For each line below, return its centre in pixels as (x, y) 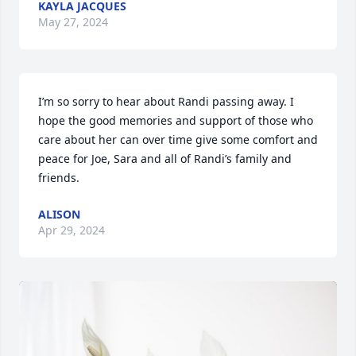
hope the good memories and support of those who (176, 120)
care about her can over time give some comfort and (178, 139)
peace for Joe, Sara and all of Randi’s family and (165, 159)
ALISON (59, 214)
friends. (59, 178)
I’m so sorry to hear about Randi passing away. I (166, 101)
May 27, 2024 (73, 22)
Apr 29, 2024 (72, 230)
